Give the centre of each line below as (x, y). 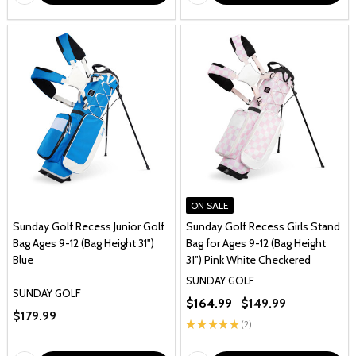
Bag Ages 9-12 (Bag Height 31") (83, 243)
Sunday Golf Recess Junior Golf (89, 226)
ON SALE (210, 205)
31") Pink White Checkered (248, 260)
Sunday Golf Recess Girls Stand (263, 226)
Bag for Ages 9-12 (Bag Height (256, 243)
